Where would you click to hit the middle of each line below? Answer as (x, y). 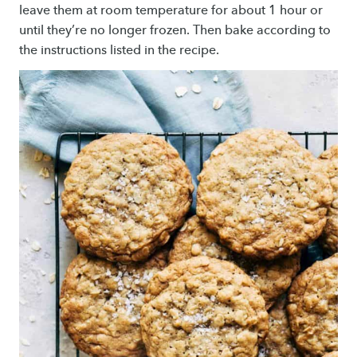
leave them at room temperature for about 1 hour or (171, 10)
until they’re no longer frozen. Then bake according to (175, 30)
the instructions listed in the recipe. (119, 50)
